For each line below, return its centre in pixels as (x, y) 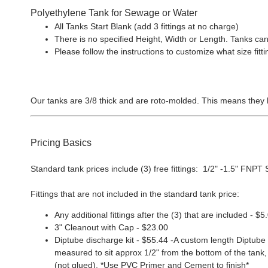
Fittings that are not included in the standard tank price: (135, 194)
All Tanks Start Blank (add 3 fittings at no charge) (147, 26)
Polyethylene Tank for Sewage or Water (114, 13)
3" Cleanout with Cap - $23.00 (111, 227)
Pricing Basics (61, 143)
